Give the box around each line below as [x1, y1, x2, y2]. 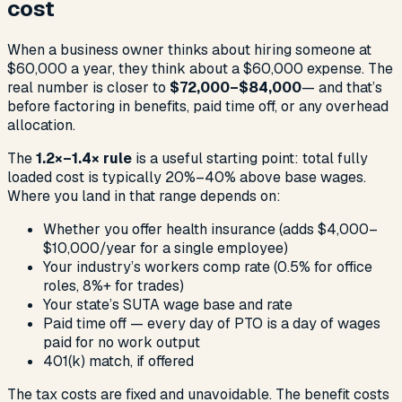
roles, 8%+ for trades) [43, 275, 184, 295]
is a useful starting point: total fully [132, 148, 368, 168]
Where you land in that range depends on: [7, 186, 281, 205]
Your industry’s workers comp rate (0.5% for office [43, 257, 372, 276]
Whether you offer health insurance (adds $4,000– [43, 219, 378, 239]
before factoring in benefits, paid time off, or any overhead [7, 96, 389, 116]
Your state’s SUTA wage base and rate [43, 294, 293, 314]
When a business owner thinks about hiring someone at [7, 39, 371, 59]
